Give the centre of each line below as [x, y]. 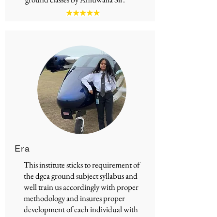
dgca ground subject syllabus [80, 176]
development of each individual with [81, 209]
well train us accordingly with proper [81, 187]
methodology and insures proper [74, 198]
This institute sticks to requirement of [82, 165]
